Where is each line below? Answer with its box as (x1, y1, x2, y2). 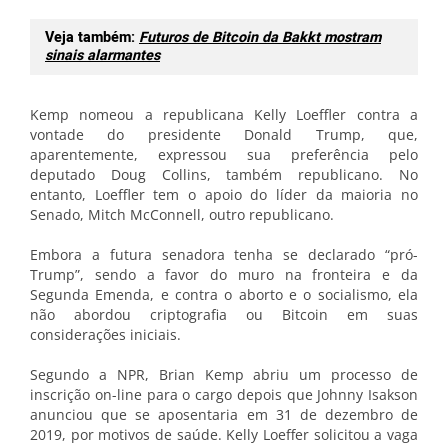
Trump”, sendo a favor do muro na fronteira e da (30, 265, 418, 284)
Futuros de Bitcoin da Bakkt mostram (139, 27, 381, 48)
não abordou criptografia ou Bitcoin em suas (30, 305, 418, 324)
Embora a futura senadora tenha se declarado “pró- (30, 245, 418, 264)
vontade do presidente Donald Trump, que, (30, 125, 418, 144)
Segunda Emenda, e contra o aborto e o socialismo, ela (30, 285, 418, 304)
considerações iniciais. (30, 325, 181, 344)
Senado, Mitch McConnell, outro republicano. (30, 205, 334, 224)
